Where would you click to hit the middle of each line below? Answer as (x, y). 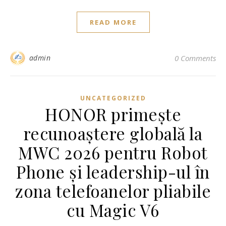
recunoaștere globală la (113, 133)
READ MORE (113, 22)
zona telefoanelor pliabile (113, 191)
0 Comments (195, 58)
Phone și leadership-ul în (113, 172)
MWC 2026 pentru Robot (113, 152)
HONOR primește (113, 114)
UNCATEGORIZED (113, 98)
